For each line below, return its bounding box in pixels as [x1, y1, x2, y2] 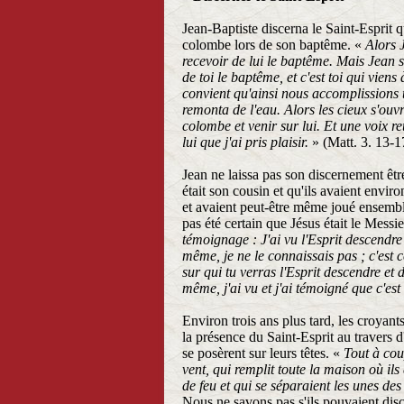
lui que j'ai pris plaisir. [182, 134, 312, 150]
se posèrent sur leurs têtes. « [182, 345, 344, 361]
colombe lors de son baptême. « [182, 37, 365, 52]
